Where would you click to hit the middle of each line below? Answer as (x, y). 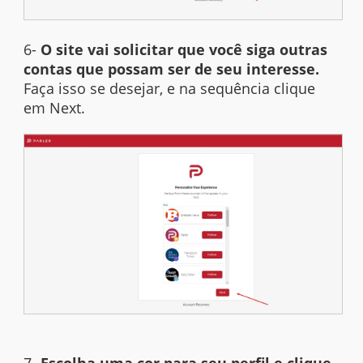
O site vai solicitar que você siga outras (184, 50)
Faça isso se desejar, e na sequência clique (170, 89)
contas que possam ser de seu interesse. (172, 69)
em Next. (55, 108)
